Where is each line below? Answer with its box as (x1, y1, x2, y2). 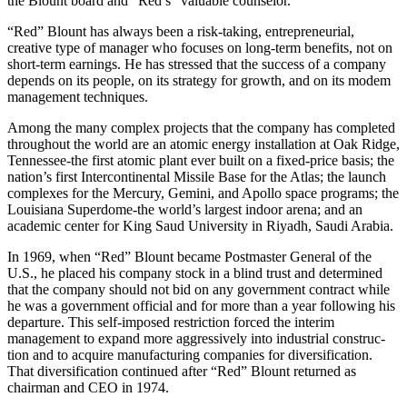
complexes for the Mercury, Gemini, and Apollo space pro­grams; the (7, 184, 399, 201)
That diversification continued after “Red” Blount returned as (7, 362, 356, 379)
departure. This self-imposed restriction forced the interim (7, 313, 334, 330)
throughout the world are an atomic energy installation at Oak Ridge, (7, 135, 400, 152)
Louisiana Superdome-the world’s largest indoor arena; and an (7, 201, 362, 217)
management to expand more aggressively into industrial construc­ (7, 330, 385, 346)
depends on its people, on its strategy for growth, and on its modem (7, 72, 391, 88)
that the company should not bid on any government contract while (7, 281, 390, 297)
